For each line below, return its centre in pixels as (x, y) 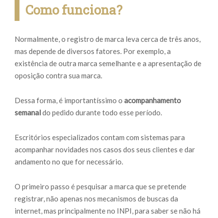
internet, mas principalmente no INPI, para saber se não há (108, 211)
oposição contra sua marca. (58, 75)
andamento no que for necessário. (69, 162)
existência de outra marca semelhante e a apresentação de (108, 63)
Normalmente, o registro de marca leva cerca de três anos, (108, 39)
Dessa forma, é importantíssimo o (69, 100)
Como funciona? (74, 10)
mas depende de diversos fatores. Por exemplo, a (93, 51)
